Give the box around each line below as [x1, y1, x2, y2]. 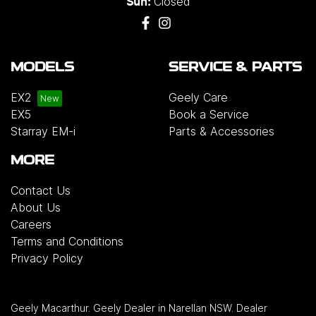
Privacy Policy [11, 251, 83, 266]
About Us [11, 200, 61, 215]
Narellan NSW [169, 302, 231, 315]
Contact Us [11, 183, 71, 198]
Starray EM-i [11, 124, 75, 139]
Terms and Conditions [11, 234, 123, 249]
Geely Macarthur [11, 302, 88, 315]
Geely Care [169, 90, 228, 105]
